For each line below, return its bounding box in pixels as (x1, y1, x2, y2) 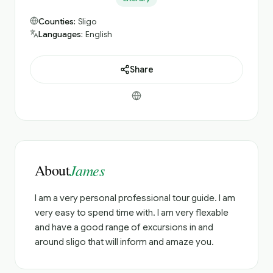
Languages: (38, 29, 83, 40)
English (85, 29, 112, 40)
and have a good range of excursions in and (35, 222, 213, 233)
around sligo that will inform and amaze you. (35, 236, 214, 247)
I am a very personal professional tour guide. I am (35, 193, 235, 204)
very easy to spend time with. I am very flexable (35, 207, 229, 218)
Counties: (38, 16, 76, 27)
